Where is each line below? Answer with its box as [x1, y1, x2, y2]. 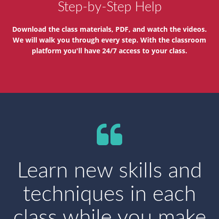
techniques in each [23, 184, 196, 205]
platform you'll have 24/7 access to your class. [32, 46, 187, 55]
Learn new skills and [17, 160, 202, 182]
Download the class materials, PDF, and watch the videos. [12, 24, 207, 34]
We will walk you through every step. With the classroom [13, 35, 206, 44]
